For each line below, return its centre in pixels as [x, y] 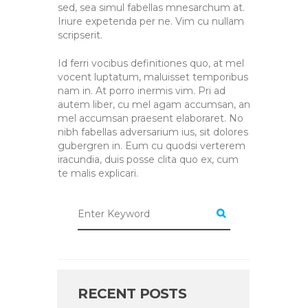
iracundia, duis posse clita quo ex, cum [148, 159]
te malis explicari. [98, 173]
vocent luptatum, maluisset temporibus [153, 77]
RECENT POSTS [132, 294]
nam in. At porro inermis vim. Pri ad [142, 90]
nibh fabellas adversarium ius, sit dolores [153, 132]
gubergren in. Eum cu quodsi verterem [152, 145]
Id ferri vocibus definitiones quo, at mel [151, 63]
